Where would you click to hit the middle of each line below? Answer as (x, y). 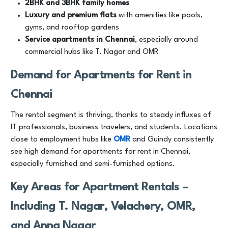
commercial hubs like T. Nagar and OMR (92, 52)
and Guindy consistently (172, 140)
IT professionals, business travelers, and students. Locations (114, 127)
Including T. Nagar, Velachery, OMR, (103, 207)
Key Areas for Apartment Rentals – (99, 187)
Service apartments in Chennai (80, 40)
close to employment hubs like (62, 140)
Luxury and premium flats (71, 16)
